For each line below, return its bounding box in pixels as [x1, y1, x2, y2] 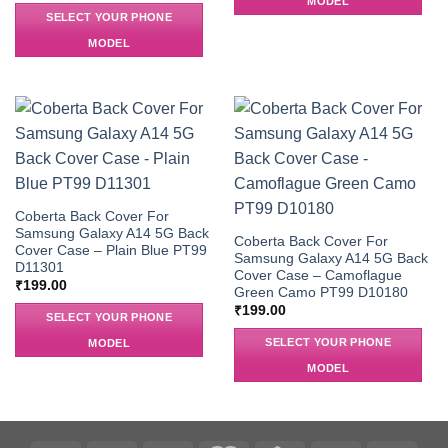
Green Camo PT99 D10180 [233, 284, 408, 300]
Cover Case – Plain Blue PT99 [14, 242, 207, 258]
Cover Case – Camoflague [233, 267, 402, 283]
